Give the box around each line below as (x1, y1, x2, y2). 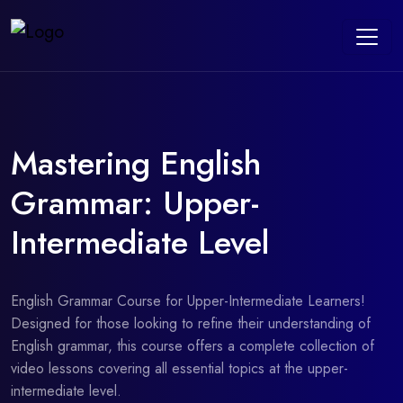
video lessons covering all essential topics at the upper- (11, 357, 348, 379)
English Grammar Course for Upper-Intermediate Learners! (11, 290, 365, 311)
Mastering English (11, 139, 261, 187)
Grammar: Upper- (11, 178, 259, 227)
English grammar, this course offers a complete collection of (11, 335, 374, 356)
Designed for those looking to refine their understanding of (11, 312, 371, 334)
